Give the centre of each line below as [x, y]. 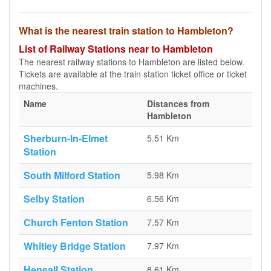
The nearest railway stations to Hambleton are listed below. [132, 62]
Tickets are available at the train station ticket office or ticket [133, 74]
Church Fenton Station [76, 222]
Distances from [178, 103]
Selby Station [54, 199]
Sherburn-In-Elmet [66, 138]
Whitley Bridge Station [75, 246]
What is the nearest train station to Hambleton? [126, 31]
